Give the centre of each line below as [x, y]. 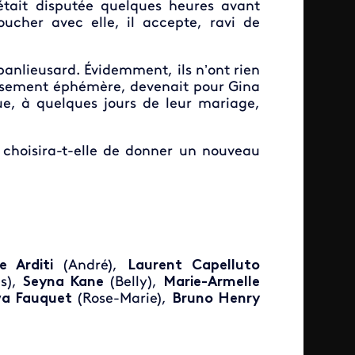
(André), [91, 265]
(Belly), [137, 282]
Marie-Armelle [212, 282]
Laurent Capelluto [194, 265]
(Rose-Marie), [122, 299]
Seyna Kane [66, 282]
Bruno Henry [216, 299]
